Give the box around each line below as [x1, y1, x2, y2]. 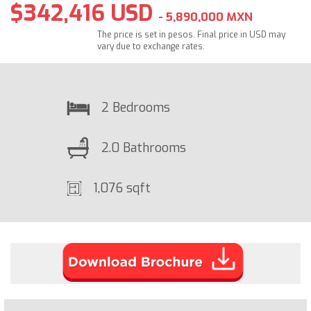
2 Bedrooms [101, 99, 170, 116]
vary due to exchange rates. [97, 41, 205, 52]
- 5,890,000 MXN [158, 9, 253, 25]
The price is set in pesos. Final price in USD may [97, 29, 286, 40]
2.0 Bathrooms [101, 139, 186, 156]
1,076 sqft [93, 179, 151, 196]
